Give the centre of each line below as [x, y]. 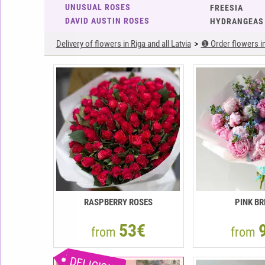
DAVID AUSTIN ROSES [107, 21]
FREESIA [226, 8]
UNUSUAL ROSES [98, 7]
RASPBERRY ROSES [118, 202]
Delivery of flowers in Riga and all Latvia [123, 44]
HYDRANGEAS [237, 21]
